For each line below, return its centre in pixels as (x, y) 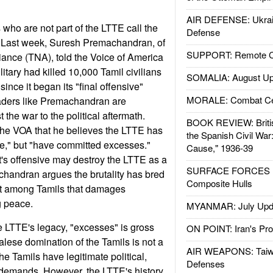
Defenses (205, 264)
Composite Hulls (219, 183)
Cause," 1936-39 (219, 148)
